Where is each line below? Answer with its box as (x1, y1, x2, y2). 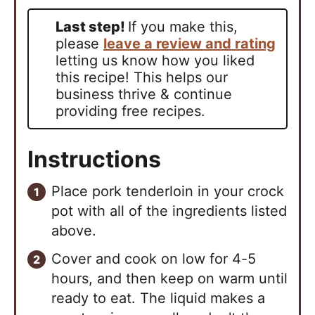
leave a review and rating (103, 34, 276, 52)
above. (51, 221, 96, 239)
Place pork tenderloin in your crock (51, 182, 284, 200)
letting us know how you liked (56, 51, 255, 69)
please (56, 34, 103, 52)
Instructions (27, 145, 166, 173)
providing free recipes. (56, 102, 205, 120)
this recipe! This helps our (56, 68, 228, 86)
